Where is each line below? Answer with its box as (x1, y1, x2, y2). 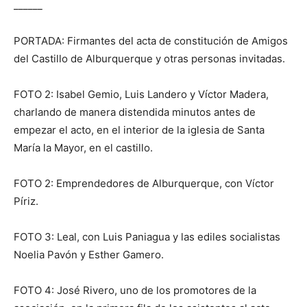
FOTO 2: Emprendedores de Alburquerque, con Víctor (14, 177, 274, 191)
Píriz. (14, 195, 38, 208)
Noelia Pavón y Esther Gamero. (14, 248, 164, 262)
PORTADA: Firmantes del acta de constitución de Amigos (14, 34, 288, 48)
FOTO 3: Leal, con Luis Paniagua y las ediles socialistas (14, 230, 280, 244)
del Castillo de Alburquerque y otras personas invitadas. (14, 52, 285, 66)
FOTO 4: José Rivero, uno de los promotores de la (14, 284, 256, 297)
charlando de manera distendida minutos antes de (14, 106, 256, 119)
